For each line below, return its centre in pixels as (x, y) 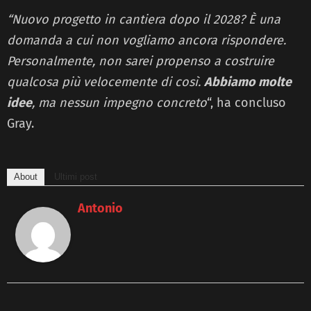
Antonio (100, 209)
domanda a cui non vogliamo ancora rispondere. (146, 41)
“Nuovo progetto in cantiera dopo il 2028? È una (144, 20)
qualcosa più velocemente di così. (106, 82)
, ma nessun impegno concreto (119, 103)
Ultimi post (76, 177)
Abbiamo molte (248, 82)
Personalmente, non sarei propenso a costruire (141, 61)
